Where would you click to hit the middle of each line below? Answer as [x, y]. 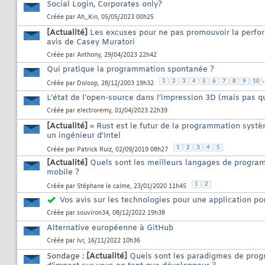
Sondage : [67, 257]
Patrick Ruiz [94, 150]
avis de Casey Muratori [91, 43]
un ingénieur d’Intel [84, 136]
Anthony [89, 56]
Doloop [87, 83]
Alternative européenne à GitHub [110, 228]
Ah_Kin [87, 18]
